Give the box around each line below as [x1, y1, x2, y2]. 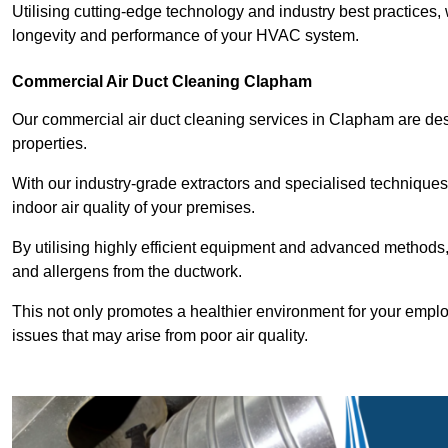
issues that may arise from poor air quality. [12, 326, 312, 344]
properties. [12, 134, 91, 152]
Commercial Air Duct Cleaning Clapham [12, 72, 312, 90]
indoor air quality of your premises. [12, 198, 255, 216]
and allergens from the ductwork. [12, 262, 246, 280]
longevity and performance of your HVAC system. [12, 26, 359, 44]
